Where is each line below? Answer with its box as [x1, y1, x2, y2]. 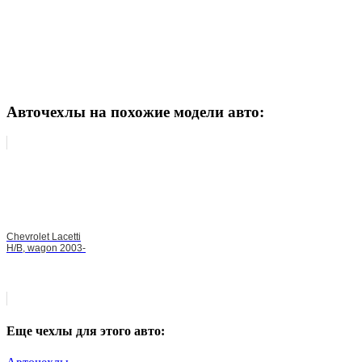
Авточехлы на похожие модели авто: [6, 103, 264, 120]
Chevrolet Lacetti [6, 231, 81, 243]
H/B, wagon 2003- [6, 242, 86, 255]
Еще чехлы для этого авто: [6, 323, 165, 338]
